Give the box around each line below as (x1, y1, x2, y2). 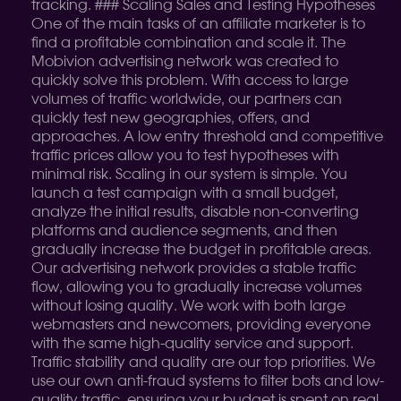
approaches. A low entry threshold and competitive (31, 130, 383, 144)
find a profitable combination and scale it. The (31, 36, 346, 50)
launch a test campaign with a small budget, (31, 186, 338, 200)
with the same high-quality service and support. (31, 337, 354, 351)
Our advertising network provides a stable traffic (31, 261, 356, 276)
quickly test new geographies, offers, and (31, 111, 310, 125)
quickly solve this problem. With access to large (31, 73, 348, 88)
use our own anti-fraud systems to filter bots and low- (31, 374, 384, 388)
